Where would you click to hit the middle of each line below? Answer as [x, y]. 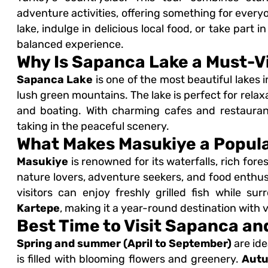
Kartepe [38, 208]
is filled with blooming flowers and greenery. [129, 259]
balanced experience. [70, 45]
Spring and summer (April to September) [124, 244]
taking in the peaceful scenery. [93, 127]
